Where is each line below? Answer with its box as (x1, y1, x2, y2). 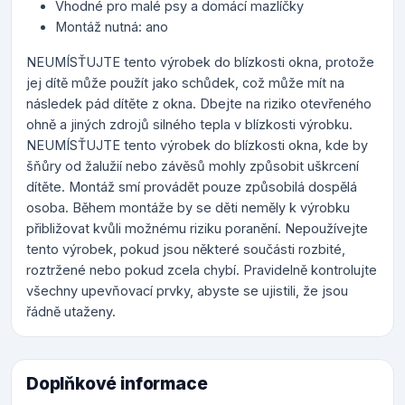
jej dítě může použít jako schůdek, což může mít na (26, 75, 344, 91)
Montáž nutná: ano (55, 19, 168, 35)
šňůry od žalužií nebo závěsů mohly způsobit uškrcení (26, 158, 359, 174)
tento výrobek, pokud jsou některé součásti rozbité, (26, 241, 345, 258)
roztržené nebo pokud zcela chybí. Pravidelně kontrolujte (26, 262, 377, 278)
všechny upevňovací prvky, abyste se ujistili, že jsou (26, 283, 348, 299)
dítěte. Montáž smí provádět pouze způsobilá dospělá (26, 179, 357, 195)
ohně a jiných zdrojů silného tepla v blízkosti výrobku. (26, 117, 353, 133)
